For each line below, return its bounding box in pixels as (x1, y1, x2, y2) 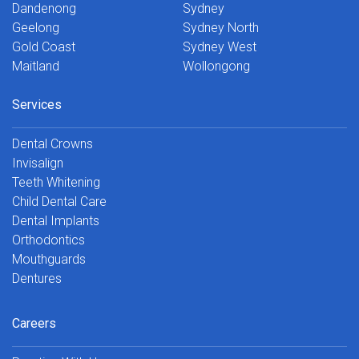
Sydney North (183, 19, 259, 35)
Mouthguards (12, 251, 86, 267)
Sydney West (183, 38, 256, 54)
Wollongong (183, 58, 250, 74)
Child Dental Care (12, 193, 107, 209)
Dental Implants (12, 212, 99, 228)
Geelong (12, 19, 59, 35)
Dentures (12, 270, 62, 286)
